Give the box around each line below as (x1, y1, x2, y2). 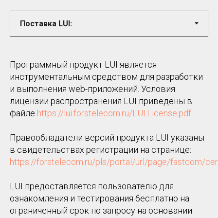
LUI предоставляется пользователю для (10, 181, 174, 191)
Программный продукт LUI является (10, 59, 157, 70)
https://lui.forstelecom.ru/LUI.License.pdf (37, 108, 191, 118)
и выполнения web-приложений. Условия (10, 83, 175, 94)
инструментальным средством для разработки (10, 71, 203, 82)
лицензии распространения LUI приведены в (10, 95, 192, 106)
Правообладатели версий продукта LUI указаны (10, 132, 204, 143)
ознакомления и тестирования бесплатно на (10, 193, 189, 203)
